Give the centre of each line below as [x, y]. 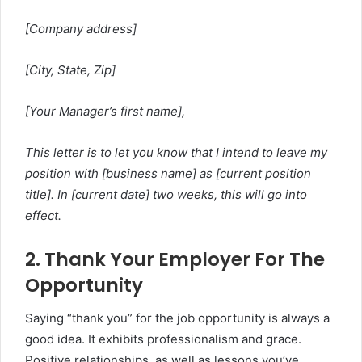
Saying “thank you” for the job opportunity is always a [177, 318]
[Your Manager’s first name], [105, 111]
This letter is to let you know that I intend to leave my [176, 152]
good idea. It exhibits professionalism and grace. [163, 339]
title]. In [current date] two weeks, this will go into [166, 194]
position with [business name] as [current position [168, 173]
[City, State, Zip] [70, 70]
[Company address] [81, 29]
